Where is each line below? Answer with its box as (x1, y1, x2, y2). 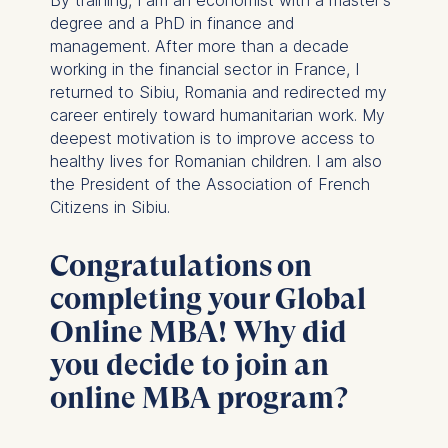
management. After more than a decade (49, 35, 349, 56)
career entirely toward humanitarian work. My (49, 104, 385, 125)
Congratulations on (49, 247, 312, 283)
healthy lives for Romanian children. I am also (49, 150, 382, 171)
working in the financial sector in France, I (49, 58, 359, 79)
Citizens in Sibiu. (49, 196, 170, 217)
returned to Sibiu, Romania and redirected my (49, 81, 387, 102)
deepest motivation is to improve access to (49, 127, 375, 148)
